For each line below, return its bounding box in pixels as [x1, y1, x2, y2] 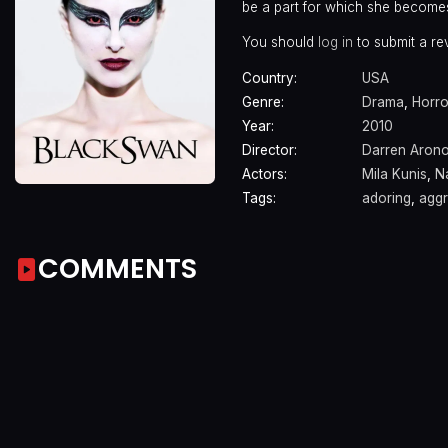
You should [242, 33, 318, 50]
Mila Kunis [362, 166, 427, 183]
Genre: [242, 94, 284, 111]
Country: [242, 70, 297, 87]
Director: [242, 142, 297, 159]
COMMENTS [38, 249, 197, 287]
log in [318, 33, 353, 50]
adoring [362, 190, 411, 207]
